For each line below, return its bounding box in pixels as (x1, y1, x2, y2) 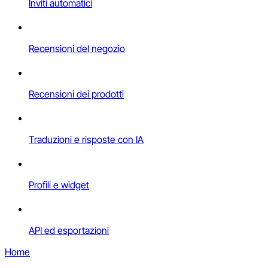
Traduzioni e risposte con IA (29, 133, 144, 146)
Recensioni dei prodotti (29, 88, 124, 100)
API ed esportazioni (29, 224, 109, 237)
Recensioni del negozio (29, 42, 125, 55)
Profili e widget (29, 179, 89, 191)
